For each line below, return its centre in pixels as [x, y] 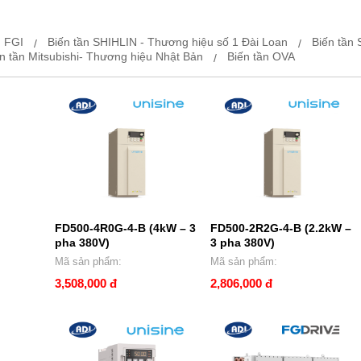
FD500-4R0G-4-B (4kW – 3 [125, 228]
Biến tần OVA [261, 56]
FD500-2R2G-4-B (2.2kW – [280, 228]
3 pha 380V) [242, 242]
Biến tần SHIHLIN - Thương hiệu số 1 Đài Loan [168, 41]
